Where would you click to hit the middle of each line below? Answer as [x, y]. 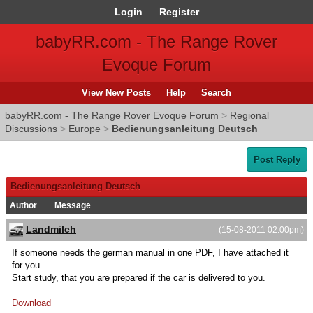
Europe [85, 129]
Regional [249, 115]
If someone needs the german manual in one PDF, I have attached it [150, 253]
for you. [27, 265]
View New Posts [116, 93]
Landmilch [51, 229]
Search [216, 93]
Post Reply [277, 160]
